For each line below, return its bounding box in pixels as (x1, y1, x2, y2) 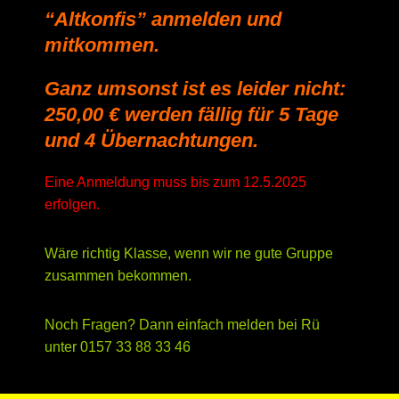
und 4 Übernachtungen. (45, 129, 258, 151)
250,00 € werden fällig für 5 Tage (45, 103, 338, 126)
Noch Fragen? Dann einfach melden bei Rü (45, 317, 320, 332)
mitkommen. (45, 34, 159, 56)
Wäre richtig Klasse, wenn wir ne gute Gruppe (45, 246, 333, 261)
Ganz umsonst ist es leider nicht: (45, 77, 346, 100)
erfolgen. (45, 197, 100, 212)
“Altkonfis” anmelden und (45, 8, 281, 30)
